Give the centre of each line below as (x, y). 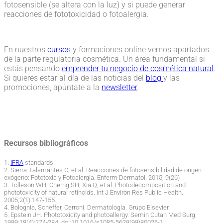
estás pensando (33, 69)
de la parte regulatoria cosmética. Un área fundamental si (105, 59)
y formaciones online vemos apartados (141, 50)
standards (38, 162)
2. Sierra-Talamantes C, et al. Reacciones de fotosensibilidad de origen (103, 170)
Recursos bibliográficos (46, 143)
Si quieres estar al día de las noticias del (75, 78)
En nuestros (26, 50)
